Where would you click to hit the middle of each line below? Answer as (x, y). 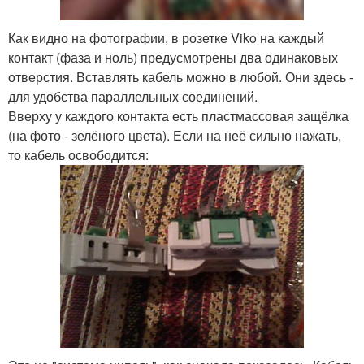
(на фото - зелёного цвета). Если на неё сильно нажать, (175, 135)
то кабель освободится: (78, 155)
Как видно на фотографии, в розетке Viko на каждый (166, 38)
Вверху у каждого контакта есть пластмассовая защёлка (178, 116)
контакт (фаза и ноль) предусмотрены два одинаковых (173, 57)
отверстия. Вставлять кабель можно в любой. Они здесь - (181, 77)
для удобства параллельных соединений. (133, 96)
